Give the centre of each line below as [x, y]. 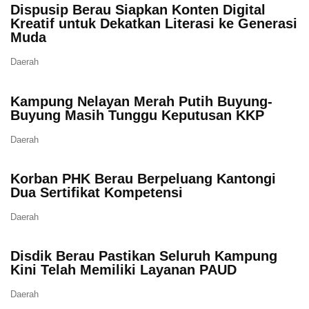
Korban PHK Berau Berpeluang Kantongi [143, 178]
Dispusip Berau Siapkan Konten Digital [138, 10]
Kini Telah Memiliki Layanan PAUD [123, 270]
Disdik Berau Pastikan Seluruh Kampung [144, 256]
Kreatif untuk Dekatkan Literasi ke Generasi [154, 24]
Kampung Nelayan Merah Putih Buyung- [141, 101]
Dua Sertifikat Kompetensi [97, 192]
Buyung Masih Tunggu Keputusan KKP [137, 115]
